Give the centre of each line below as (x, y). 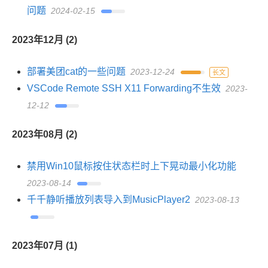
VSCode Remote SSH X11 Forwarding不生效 (124, 88)
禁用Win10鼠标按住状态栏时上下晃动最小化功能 (132, 166)
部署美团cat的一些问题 (76, 71)
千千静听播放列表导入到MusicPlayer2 (109, 200)
